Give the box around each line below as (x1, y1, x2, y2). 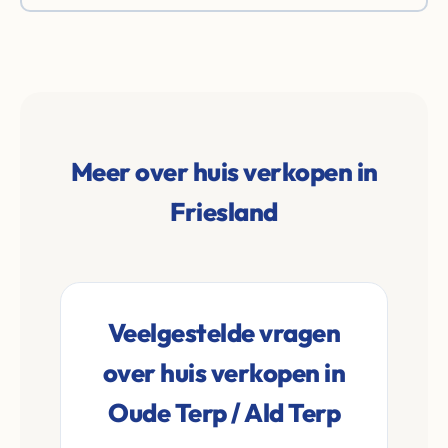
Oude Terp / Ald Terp (108, 396, 340, 429)
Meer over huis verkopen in (70, 155, 378, 188)
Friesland (170, 195, 278, 228)
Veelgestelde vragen (107, 316, 341, 349)
